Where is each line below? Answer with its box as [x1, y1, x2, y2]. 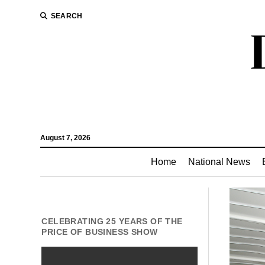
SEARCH [50, 12, 83, 20]
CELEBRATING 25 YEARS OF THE [41, 216, 183, 226]
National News [188, 157, 250, 167]
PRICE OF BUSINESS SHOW [41, 227, 158, 237]
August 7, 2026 [40, 134, 91, 142]
